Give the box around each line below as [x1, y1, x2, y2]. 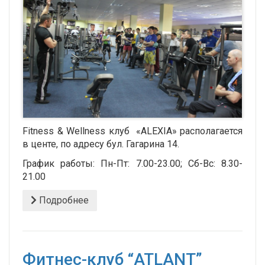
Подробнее [37, 195, 89, 206]
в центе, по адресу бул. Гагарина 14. [22, 138, 179, 150]
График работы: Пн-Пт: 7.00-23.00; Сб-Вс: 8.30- [22, 158, 243, 170]
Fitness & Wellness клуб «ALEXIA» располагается [22, 125, 243, 137]
